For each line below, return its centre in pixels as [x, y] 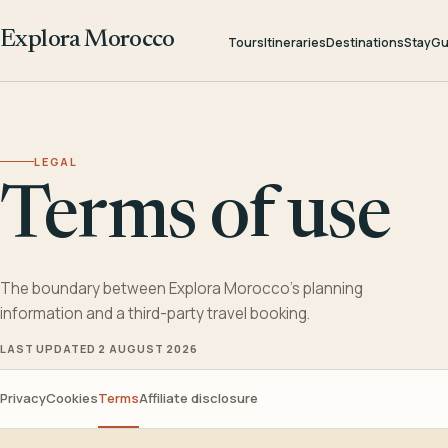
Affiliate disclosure [198, 398]
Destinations [364, 42]
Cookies [72, 398]
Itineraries [294, 42]
